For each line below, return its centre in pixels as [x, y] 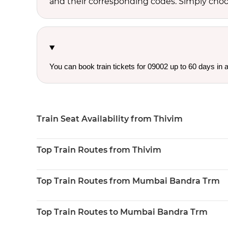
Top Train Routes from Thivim [99, 150]
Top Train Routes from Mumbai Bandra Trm [128, 181]
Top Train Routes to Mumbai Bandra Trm [122, 212]
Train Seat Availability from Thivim [110, 119]
